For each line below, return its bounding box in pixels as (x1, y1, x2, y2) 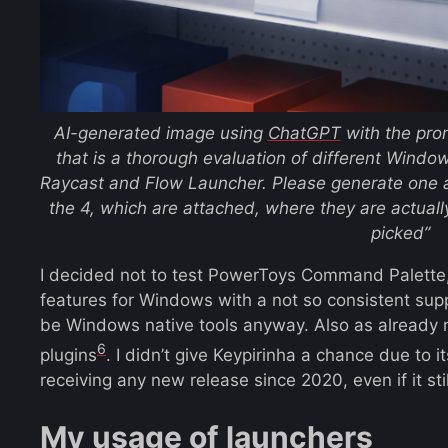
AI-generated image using (53, 123, 268, 144)
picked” (370, 223, 430, 244)
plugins (40, 344, 97, 365)
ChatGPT (267, 123, 341, 144)
